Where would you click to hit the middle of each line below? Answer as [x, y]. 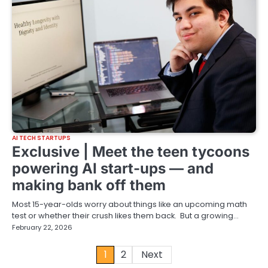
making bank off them [89, 185]
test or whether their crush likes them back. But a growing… [125, 215]
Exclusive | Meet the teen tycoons [131, 151]
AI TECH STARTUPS [42, 138]
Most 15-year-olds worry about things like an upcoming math [130, 204]
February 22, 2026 [42, 227]
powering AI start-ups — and [113, 168]
